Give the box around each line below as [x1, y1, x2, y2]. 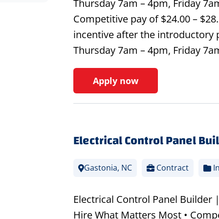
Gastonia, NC [84, 162, 132, 174]
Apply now [92, 75, 138, 87]
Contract [154, 162, 189, 174]
